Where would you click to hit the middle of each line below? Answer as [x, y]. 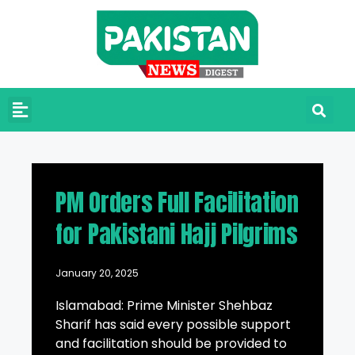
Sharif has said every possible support [173, 325]
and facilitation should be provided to [171, 344]
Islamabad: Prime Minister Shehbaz [164, 306]
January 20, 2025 [97, 273]
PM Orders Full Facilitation [177, 203]
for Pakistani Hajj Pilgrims [177, 235]
